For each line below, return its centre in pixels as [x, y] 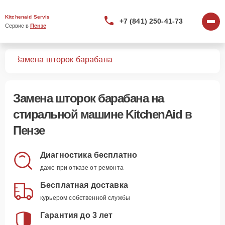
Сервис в [18, 26]
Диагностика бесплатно [89, 155]
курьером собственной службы [85, 198]
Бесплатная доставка [84, 185]
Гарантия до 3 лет [77, 215]
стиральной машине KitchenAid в [102, 114]
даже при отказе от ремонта [82, 168]
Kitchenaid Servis [28, 17]
